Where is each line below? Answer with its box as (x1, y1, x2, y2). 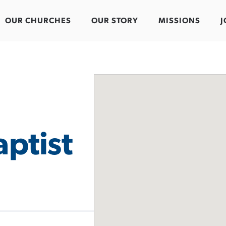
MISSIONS (158, 17, 200, 25)
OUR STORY (91, 17, 138, 25)
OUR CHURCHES (5, 17, 71, 25)
